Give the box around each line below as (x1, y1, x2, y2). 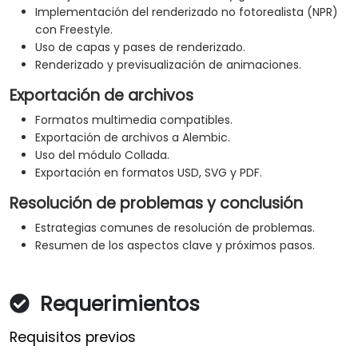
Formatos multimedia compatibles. (35, 112, 233, 129)
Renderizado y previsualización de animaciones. (35, 57, 301, 74)
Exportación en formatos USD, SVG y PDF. (35, 165, 262, 181)
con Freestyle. (35, 22, 113, 38)
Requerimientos (34, 290, 200, 319)
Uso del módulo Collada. (35, 147, 169, 164)
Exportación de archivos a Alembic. (35, 129, 230, 146)
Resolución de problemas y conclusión (10, 193, 303, 215)
